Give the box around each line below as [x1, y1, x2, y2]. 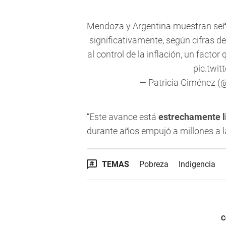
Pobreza [139, 159, 168, 169]
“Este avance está [87, 111, 156, 123]
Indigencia [179, 159, 215, 169]
